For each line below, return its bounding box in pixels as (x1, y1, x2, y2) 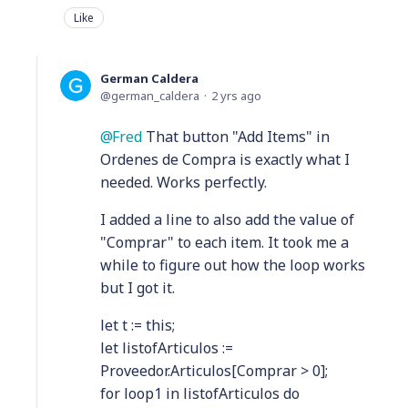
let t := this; (100, 314, 175, 335)
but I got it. (100, 277, 175, 298)
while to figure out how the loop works (100, 254, 365, 275)
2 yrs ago (211, 87, 261, 104)
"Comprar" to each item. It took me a (100, 231, 349, 252)
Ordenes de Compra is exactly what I (100, 148, 350, 169)
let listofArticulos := (100, 337, 233, 358)
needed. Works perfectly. (100, 171, 270, 192)
